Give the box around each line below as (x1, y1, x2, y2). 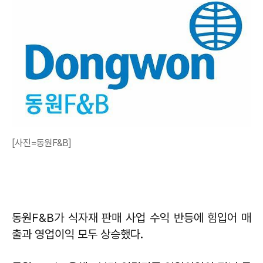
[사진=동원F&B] (12, 137, 72, 149)
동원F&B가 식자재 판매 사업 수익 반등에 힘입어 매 (12, 211, 251, 225)
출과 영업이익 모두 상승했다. (12, 227, 143, 242)
